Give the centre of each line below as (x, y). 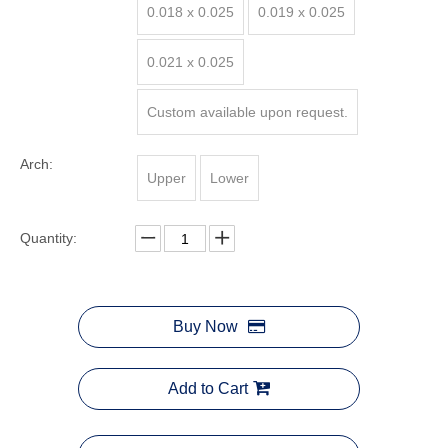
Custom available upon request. (247, 112)
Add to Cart (208, 388)
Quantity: (48, 238)
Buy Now (205, 326)
